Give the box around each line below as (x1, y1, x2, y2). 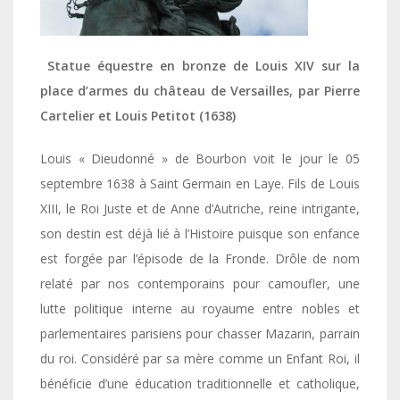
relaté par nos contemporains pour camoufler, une (40, 274, 360, 292)
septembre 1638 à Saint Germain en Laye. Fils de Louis (40, 174, 360, 192)
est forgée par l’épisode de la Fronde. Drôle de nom (40, 249, 360, 267)
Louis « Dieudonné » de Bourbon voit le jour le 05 (40, 149, 360, 167)
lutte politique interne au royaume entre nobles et (40, 299, 360, 317)
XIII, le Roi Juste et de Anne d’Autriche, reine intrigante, (40, 199, 360, 217)
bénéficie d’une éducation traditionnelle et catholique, (40, 374, 360, 392)
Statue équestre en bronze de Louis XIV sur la (40, 56, 360, 74)
